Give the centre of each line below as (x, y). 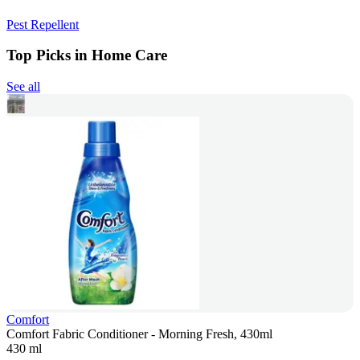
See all (23, 87)
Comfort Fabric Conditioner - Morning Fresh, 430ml (139, 334)
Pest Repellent (43, 24)
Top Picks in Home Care (87, 55)
